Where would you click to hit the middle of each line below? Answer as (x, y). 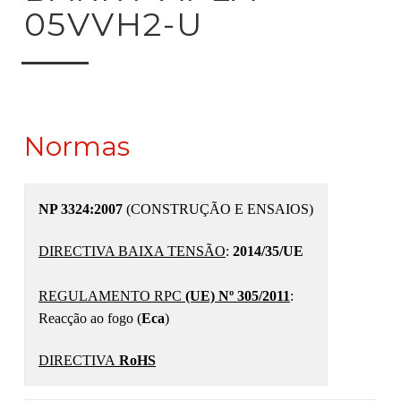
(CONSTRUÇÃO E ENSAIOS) (218, 209)
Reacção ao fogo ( (90, 318)
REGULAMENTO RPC (112, 296)
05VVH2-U (115, 24)
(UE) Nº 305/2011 (238, 296)
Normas (77, 146)
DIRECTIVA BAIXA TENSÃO (132, 251)
